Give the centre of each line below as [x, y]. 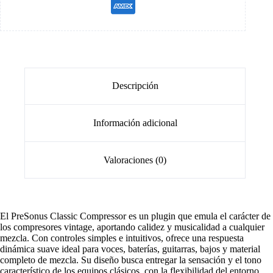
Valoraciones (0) [135, 160]
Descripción [135, 86]
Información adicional [135, 122]
